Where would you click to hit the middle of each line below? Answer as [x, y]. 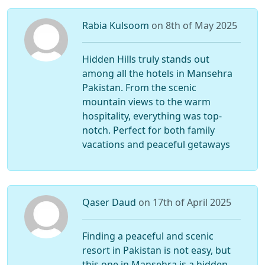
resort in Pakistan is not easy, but [156, 250]
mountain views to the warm [146, 101]
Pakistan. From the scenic [139, 87]
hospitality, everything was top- [152, 116]
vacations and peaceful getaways [156, 144]
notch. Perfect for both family [148, 130]
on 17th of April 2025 [185, 202]
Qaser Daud [110, 202]
